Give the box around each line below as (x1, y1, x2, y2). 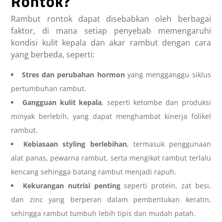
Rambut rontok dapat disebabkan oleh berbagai (11, 13, 211, 25)
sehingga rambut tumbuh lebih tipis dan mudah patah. (11, 209, 196, 219)
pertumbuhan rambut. (11, 84, 87, 94)
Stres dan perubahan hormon (21, 70, 125, 80)
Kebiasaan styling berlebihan (23, 139, 127, 149)
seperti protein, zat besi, (120, 181, 211, 191)
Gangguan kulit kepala (22, 98, 102, 108)
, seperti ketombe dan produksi (102, 98, 211, 108)
